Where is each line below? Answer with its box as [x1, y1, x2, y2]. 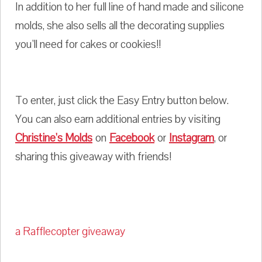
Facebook [109, 130, 154, 146]
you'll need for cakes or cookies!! [15, 37, 161, 53]
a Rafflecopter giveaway [15, 224, 125, 240]
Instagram [169, 130, 214, 146]
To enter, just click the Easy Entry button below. [15, 93, 229, 109]
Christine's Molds [15, 130, 92, 146]
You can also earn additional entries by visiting [15, 112, 220, 127]
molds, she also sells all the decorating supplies [15, 18, 225, 34]
